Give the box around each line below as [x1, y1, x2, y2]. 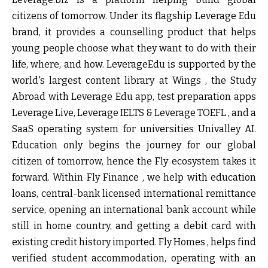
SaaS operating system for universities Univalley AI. [12, 123, 256, 135]
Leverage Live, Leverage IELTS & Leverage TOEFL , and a [12, 106, 256, 118]
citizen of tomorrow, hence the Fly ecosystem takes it [12, 155, 256, 167]
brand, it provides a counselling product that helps [12, 26, 256, 38]
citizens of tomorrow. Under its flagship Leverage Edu [12, 10, 256, 22]
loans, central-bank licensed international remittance [12, 187, 256, 199]
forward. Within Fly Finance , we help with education [12, 171, 256, 183]
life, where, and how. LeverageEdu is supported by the [12, 58, 256, 70]
